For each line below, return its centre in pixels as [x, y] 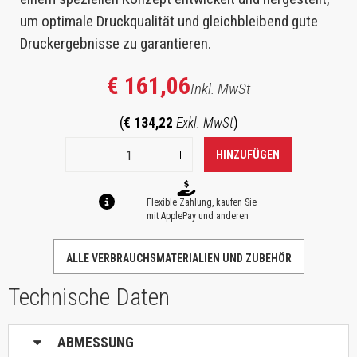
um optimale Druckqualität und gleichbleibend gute [169, 22]
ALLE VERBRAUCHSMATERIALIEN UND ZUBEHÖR [178, 259]
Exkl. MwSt [204, 123]
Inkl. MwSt [220, 89]
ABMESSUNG [96, 343]
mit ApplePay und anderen [198, 216]
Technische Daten [89, 297]
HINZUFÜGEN [248, 155]
